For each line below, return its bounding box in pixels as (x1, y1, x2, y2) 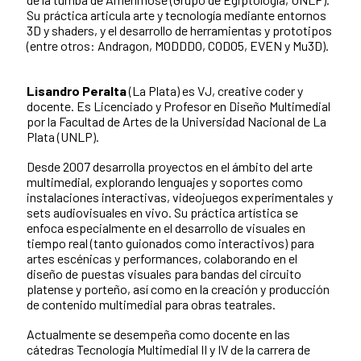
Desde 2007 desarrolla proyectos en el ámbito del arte (27, 159, 313, 175)
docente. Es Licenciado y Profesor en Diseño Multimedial (27, 98, 330, 114)
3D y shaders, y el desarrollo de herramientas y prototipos (27, 23, 332, 39)
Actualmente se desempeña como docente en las (27, 326, 290, 342)
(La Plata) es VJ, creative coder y (127, 83, 303, 99)
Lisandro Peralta (27, 83, 127, 99)
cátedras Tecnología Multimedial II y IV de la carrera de (27, 342, 310, 358)
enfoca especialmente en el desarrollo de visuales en (27, 220, 305, 236)
